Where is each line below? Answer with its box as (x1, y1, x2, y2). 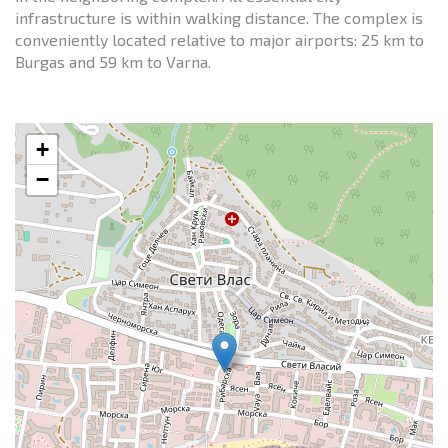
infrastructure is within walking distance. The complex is (15, 7, 423, 27)
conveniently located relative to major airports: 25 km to (15, 29, 424, 49)
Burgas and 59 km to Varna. (15, 51, 211, 71)
